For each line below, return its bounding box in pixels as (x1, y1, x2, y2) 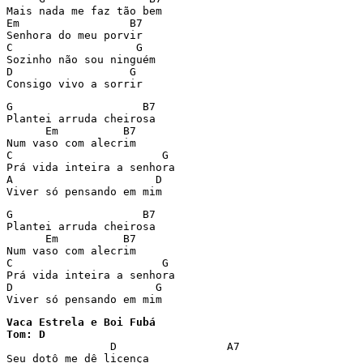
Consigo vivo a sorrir (6, 78, 143, 90)
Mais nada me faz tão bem (6, 5, 162, 17)
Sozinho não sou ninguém (6, 53, 156, 66)
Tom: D (6, 328, 45, 340)
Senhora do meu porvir (6, 29, 143, 41)
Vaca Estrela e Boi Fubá (6, 316, 156, 328)
